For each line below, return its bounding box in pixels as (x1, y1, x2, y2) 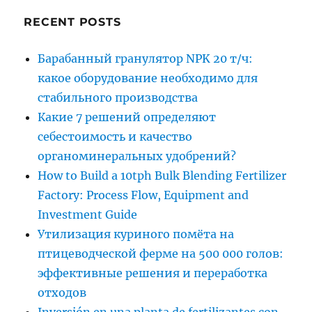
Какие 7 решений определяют (38, 110, 217, 125)
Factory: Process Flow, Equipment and (38, 188, 249, 203)
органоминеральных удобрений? (38, 149, 237, 164)
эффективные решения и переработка (38, 266, 268, 281)
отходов (38, 286, 87, 300)
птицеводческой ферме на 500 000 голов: (38, 247, 284, 261)
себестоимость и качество (38, 130, 193, 144)
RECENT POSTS (24, 15, 121, 29)
